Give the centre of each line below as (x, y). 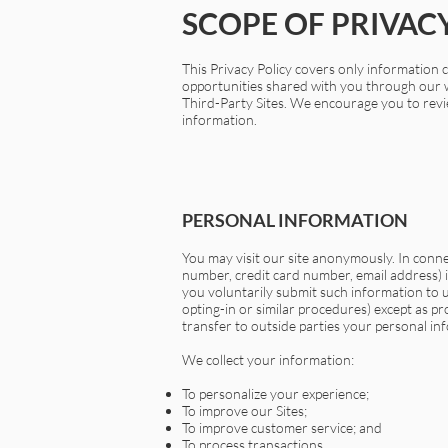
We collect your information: (268, 359)
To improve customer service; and (282, 427)
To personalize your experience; (275, 393)
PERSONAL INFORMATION (295, 220)
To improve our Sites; (244, 410)
